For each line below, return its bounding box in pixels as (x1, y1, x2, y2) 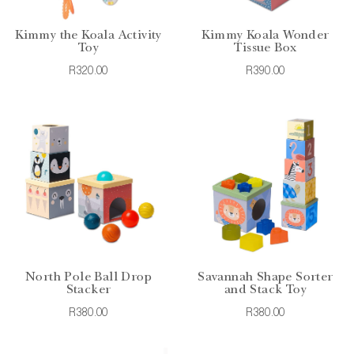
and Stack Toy (224, 284, 307, 296)
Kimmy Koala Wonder (201, 30, 330, 42)
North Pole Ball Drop (25, 272, 152, 284)
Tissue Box (234, 43, 297, 55)
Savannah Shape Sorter (198, 272, 333, 284)
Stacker (66, 284, 111, 296)
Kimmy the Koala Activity (15, 30, 162, 42)
